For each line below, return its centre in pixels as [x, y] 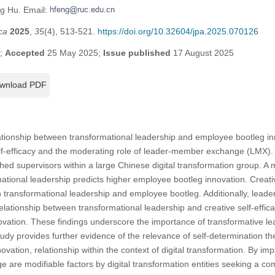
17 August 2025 [202, 52]
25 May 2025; [74, 52]
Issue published [137, 52]
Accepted [25, 52]
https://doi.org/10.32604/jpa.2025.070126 [178, 31]
